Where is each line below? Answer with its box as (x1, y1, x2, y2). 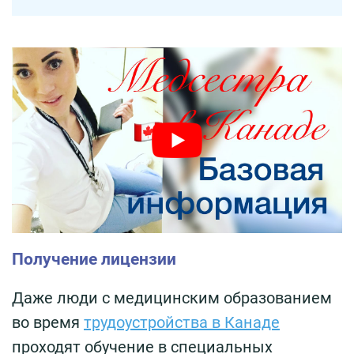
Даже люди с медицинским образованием (12, 288, 332, 307)
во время (12, 312, 84, 332)
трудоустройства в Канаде (84, 312, 280, 332)
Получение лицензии (12, 249, 176, 269)
